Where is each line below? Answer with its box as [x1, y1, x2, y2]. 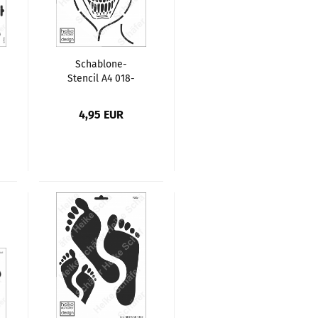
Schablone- [75, 57, 127, 70]
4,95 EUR [79, 107, 124, 121]
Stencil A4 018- [67, 72, 135, 84]
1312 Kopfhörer [67, 86, 134, 99]
